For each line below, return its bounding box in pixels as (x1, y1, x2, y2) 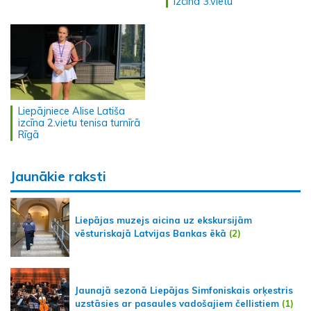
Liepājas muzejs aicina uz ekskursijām (75, 215, 252, 226)
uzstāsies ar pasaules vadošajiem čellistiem (75, 298, 279, 310)
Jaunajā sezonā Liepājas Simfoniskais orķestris (75, 285, 293, 296)
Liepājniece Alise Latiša (18, 104, 125, 117)
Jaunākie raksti (10, 167, 106, 185)
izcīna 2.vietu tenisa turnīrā (18, 116, 140, 129)
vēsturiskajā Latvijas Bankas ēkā (75, 228, 226, 239)
